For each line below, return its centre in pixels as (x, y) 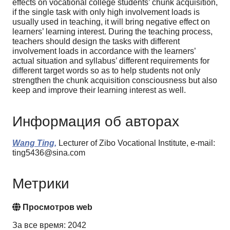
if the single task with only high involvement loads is (106, 12)
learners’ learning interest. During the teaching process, (112, 31)
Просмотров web (56, 207)
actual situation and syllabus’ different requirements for (111, 61)
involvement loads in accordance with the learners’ (104, 51)
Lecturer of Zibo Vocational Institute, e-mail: (136, 143)
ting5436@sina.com (49, 152)
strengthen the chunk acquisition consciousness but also (115, 80)
